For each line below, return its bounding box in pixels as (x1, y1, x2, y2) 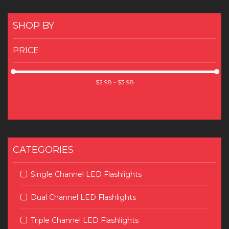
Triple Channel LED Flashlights (31, 216, 139, 225)
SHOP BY (13, 20, 54, 31)
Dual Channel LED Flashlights (31, 193, 136, 202)
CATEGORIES (13, 144, 74, 155)
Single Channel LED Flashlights (31, 170, 142, 179)
